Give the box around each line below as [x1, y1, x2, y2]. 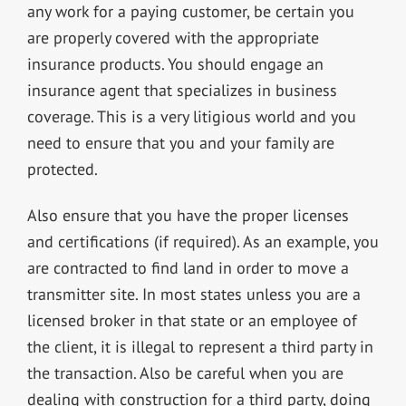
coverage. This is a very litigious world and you [26, 105, 356, 127]
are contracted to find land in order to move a [26, 256, 349, 278]
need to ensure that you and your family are [26, 131, 334, 153]
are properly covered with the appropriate [26, 26, 319, 48]
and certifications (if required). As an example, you [26, 230, 379, 252]
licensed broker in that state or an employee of [26, 309, 357, 331]
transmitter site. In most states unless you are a [26, 283, 361, 304]
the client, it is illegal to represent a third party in [26, 335, 373, 357]
